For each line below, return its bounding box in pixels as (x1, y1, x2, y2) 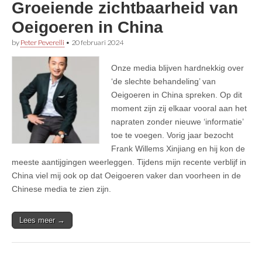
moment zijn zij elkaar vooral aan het (111, 103, 247, 113)
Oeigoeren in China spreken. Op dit (111, 89, 242, 99)
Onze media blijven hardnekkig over (111, 63, 244, 73)
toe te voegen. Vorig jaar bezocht (111, 130, 233, 140)
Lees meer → (19, 215, 65, 225)
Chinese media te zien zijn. (12, 184, 111, 194)
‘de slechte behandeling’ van (111, 76, 216, 86)
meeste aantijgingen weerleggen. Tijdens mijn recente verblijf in (12, 157, 246, 167)
